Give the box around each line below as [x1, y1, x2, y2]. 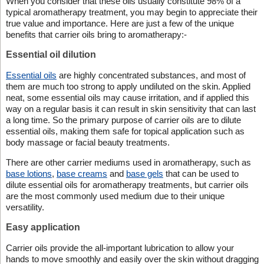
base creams [56, 168, 107, 179]
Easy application [5, 222, 80, 232]
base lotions [5, 168, 52, 179]
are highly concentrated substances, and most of [56, 70, 246, 80]
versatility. [5, 202, 44, 212]
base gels [126, 168, 163, 179]
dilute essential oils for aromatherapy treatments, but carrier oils [5, 179, 249, 190]
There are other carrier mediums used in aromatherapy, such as [5, 157, 251, 167]
